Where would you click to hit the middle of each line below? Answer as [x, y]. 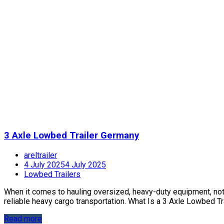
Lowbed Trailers [52, 174]
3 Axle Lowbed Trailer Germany [71, 135]
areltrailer [40, 155]
